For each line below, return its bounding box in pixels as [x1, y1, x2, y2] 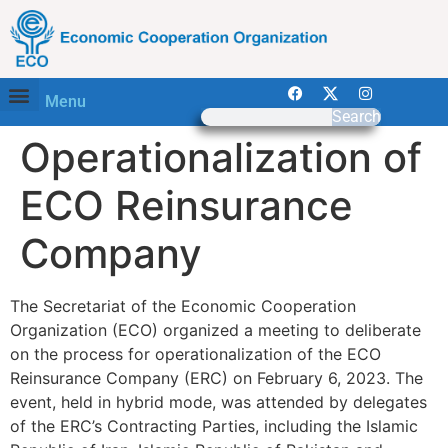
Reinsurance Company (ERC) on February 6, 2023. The [10, 368, 423, 389]
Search [331, 107, 381, 127]
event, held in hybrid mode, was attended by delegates [10, 392, 427, 413]
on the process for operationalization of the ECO [10, 344, 381, 365]
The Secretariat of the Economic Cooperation [10, 296, 356, 317]
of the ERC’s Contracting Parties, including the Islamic [10, 416, 418, 437]
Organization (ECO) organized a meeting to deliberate [10, 320, 421, 341]
